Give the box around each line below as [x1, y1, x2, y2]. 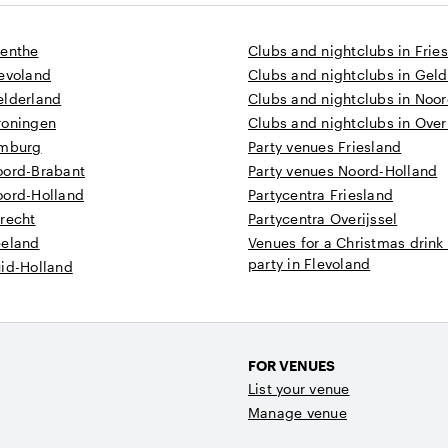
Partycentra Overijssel [248, 210, 398, 228]
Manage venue [248, 404, 347, 422]
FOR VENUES [248, 357, 335, 375]
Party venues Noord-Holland [248, 162, 438, 180]
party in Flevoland [248, 255, 371, 273]
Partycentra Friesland [248, 186, 394, 204]
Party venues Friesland [248, 138, 402, 156]
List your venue [248, 380, 350, 398]
